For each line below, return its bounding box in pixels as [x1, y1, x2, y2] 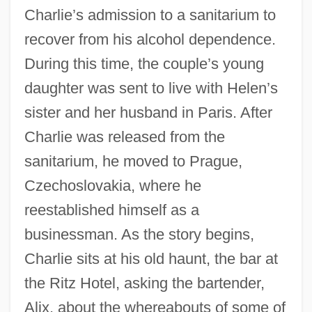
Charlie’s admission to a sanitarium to [24, 6, 276, 24]
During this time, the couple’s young [24, 54, 264, 72]
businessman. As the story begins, [24, 225, 254, 243]
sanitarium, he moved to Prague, [24, 152, 242, 170]
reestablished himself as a [24, 201, 199, 219]
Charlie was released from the [24, 127, 225, 146]
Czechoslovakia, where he [24, 176, 201, 194]
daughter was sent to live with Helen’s [24, 79, 278, 97]
